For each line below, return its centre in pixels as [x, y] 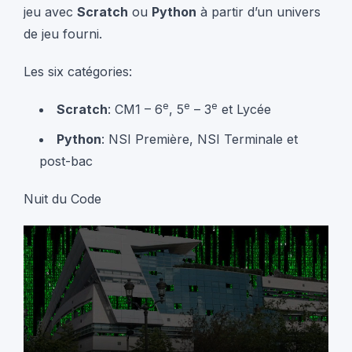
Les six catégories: [78, 71]
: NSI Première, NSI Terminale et [200, 139]
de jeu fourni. [63, 33]
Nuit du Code [62, 198]
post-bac [66, 161]
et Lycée [244, 109]
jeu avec [50, 11]
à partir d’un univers [258, 11]
